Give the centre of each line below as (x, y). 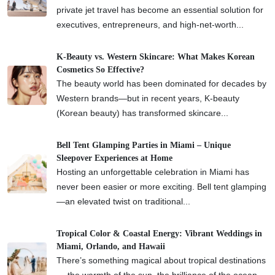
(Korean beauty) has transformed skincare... (142, 113)
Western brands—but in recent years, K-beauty (148, 98)
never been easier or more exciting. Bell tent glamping (161, 186)
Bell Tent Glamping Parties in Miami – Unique (144, 145)
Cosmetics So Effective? (100, 69)
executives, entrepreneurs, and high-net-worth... (150, 24)
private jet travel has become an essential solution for (160, 10)
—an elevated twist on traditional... (123, 201)
